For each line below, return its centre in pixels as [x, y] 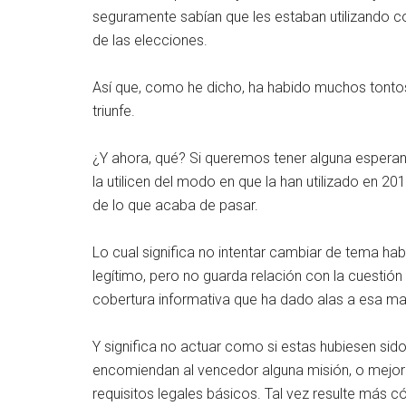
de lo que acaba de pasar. [175, 205]
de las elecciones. [150, 40]
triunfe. [114, 111]
